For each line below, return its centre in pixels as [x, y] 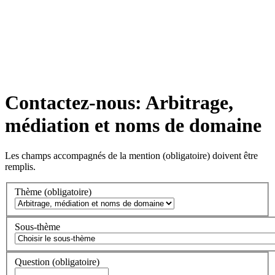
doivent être [234, 155]
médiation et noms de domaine [133, 126]
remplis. [20, 166]
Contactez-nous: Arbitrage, [119, 103]
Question [33, 261]
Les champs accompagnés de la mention [84, 155]
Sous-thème [37, 227]
